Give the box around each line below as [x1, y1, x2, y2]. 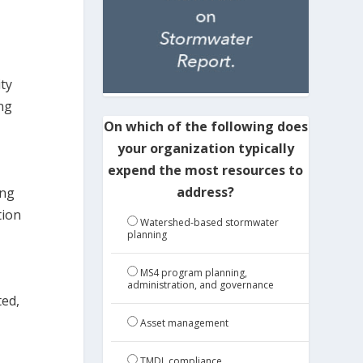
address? [177, 183, 235, 202]
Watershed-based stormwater [139, 216, 279, 230]
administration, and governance [126, 278, 274, 293]
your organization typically [117, 139, 294, 158]
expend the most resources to [108, 161, 304, 180]
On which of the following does [103, 117, 308, 136]
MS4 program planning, [139, 266, 247, 280]
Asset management [139, 316, 228, 331]
